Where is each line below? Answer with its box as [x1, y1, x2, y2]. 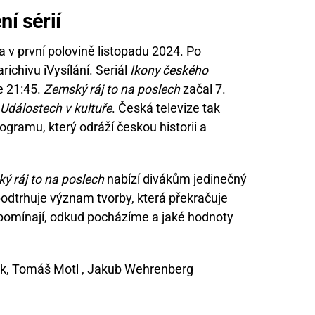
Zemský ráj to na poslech [44, 82, 180, 96]
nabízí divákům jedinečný [104, 172, 247, 186]
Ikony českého [130, 63, 208, 77]
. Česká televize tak [112, 101, 220, 115]
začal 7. [180, 82, 226, 96]
